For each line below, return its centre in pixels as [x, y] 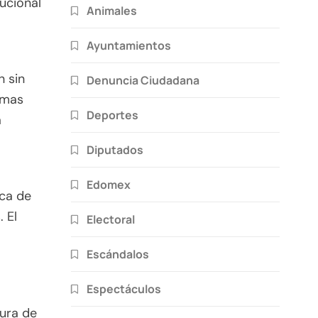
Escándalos [118, 254]
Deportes [113, 115]
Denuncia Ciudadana [143, 80]
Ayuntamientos [129, 45]
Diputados [115, 149]
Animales [112, 10]
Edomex [109, 184]
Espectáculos [124, 289]
